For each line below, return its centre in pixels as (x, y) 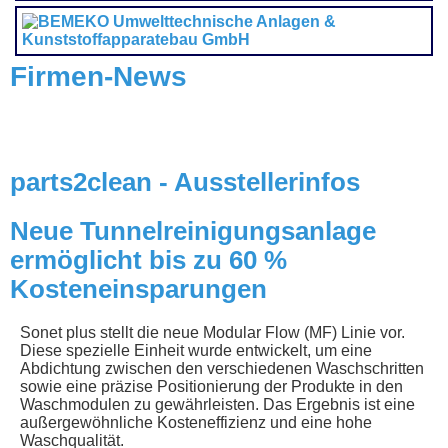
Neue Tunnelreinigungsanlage (193, 231)
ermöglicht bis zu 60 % (148, 260)
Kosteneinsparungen (138, 289)
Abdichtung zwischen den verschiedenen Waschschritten (222, 369)
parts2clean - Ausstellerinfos (185, 182)
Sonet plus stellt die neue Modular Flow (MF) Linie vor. (212, 333)
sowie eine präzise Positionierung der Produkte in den (211, 387)
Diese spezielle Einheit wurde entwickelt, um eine (196, 351)
